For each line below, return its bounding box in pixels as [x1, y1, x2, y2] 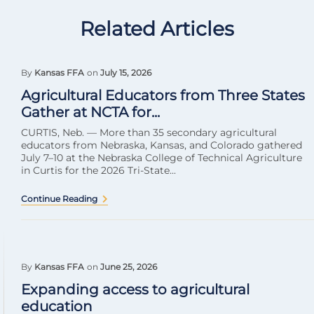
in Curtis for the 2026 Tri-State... [21, 164, 176, 177]
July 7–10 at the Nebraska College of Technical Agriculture [21, 151, 302, 164]
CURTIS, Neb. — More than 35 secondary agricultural [21, 126, 277, 139]
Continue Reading [21, 193, 97, 204]
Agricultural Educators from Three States [21, 87, 305, 104]
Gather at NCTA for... [21, 104, 160, 121]
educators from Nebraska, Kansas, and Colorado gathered [21, 139, 302, 151]
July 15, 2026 [100, 67, 151, 78]
